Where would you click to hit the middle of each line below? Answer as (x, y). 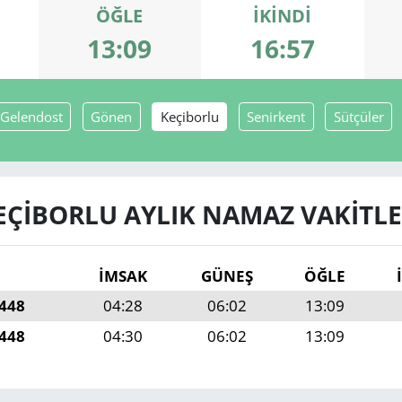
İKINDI (283, 15)
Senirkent (276, 117)
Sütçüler (358, 117)
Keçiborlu (189, 117)
